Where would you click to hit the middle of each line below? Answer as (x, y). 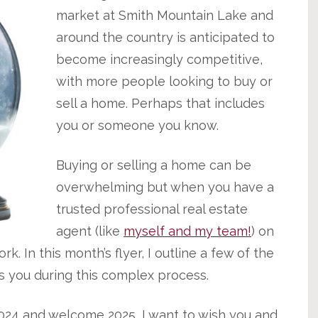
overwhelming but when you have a (165, 187)
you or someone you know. (137, 125)
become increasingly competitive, (159, 59)
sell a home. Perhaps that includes (160, 103)
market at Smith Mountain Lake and (165, 15)
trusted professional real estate (152, 209)
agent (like (90, 231)
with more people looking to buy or (164, 81)
